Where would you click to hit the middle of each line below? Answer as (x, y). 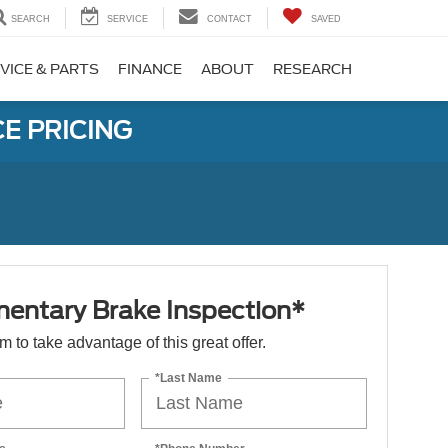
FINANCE (149, 69)
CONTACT (229, 19)
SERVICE (127, 19)
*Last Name (189, 377)
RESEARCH (312, 69)
